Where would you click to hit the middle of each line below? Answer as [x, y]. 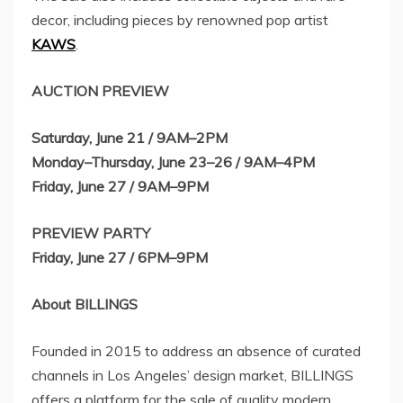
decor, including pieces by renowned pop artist [180, 19]
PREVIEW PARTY [91, 233]
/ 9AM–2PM [186, 137]
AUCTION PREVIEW [100, 90]
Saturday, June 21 [88, 137]
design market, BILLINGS [272, 375]
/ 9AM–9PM [167, 186]
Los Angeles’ [148, 375]
